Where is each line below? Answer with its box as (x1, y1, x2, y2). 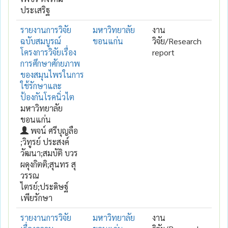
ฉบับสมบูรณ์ (20, 35, 61, 46)
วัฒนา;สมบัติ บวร (20, 147, 78, 158)
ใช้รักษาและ (20, 80, 62, 91)
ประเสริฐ (20, 4, 50, 15)
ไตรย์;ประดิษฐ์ (20, 181, 68, 192)
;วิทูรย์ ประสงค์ (20, 136, 69, 147)
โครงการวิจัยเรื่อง (20, 46, 76, 58)
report (152, 46, 175, 58)
